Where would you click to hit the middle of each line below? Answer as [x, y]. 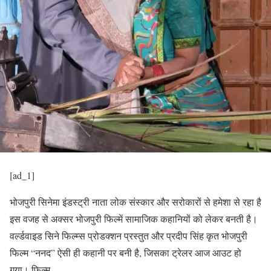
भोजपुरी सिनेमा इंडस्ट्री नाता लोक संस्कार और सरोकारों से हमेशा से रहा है [135, 201]
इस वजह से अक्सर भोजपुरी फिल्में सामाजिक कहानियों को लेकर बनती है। [134, 218]
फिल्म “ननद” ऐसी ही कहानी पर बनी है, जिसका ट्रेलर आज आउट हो [126, 252]
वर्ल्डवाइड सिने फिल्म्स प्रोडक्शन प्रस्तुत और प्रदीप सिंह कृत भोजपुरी [129, 235]
